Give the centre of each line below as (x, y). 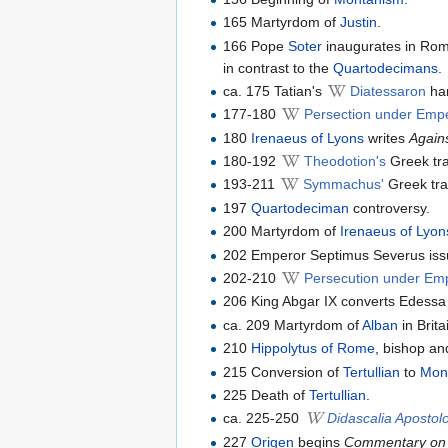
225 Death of (266, 395)
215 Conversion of (283, 371)
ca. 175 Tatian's (275, 90)
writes (387, 137)
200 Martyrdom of (282, 231)
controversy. (390, 207)
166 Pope (256, 45)
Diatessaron (388, 90)
